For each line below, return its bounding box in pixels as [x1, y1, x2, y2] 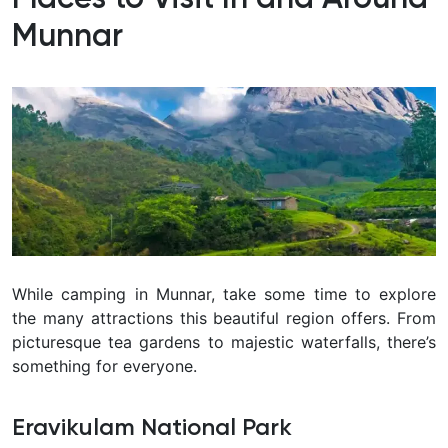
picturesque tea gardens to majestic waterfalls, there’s [12, 332, 436, 353]
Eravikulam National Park [12, 416, 292, 441]
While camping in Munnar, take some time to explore [12, 284, 436, 305]
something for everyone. [12, 356, 197, 377]
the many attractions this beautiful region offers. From [12, 308, 436, 329]
